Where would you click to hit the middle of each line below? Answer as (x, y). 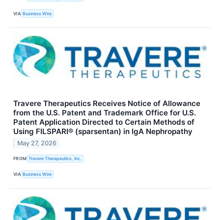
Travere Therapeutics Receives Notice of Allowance (107, 103)
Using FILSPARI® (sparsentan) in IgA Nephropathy (103, 131)
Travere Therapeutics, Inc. (55, 159)
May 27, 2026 (37, 143)
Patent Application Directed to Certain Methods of (104, 122)
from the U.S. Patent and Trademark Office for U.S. (105, 112)
